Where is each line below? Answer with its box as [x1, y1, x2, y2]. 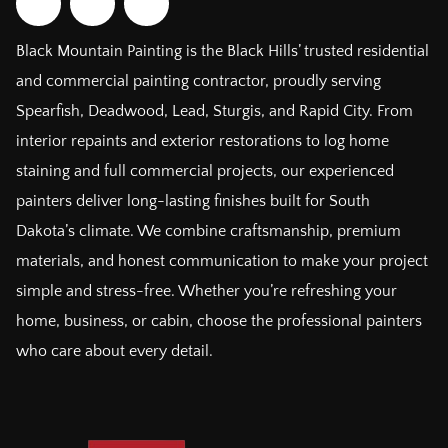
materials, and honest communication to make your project [16, 251, 428, 270]
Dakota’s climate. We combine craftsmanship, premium [16, 221, 401, 240]
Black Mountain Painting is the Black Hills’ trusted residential [16, 41, 429, 60]
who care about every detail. [16, 341, 213, 360]
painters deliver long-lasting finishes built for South [16, 191, 370, 210]
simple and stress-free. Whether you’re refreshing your [16, 281, 397, 300]
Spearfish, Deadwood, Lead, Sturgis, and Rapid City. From [16, 101, 413, 120]
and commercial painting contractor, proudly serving [16, 71, 381, 90]
